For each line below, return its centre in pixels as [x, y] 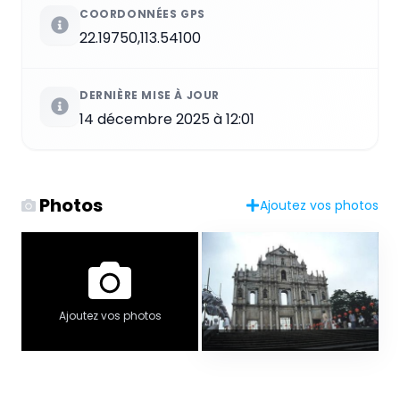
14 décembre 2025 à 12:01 [167, 119]
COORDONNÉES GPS [142, 13]
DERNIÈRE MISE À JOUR [150, 95]
